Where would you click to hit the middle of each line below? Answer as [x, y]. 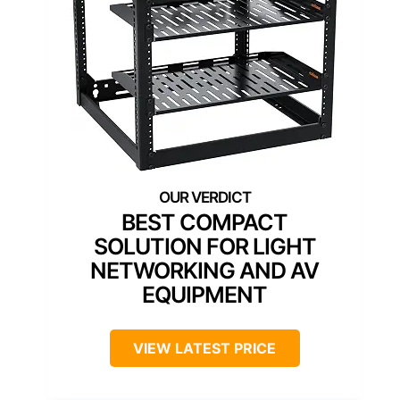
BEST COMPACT [204, 222]
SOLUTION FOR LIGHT [204, 246]
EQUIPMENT [204, 294]
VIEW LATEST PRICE [204, 348]
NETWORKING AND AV [204, 270]
